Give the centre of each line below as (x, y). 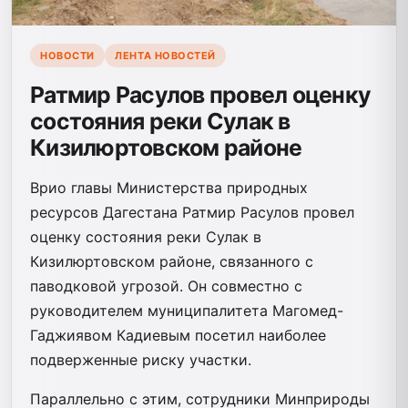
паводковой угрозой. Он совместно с (166, 286)
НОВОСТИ (67, 56)
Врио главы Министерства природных (169, 187)
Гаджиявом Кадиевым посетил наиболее (178, 335)
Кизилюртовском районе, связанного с (172, 261)
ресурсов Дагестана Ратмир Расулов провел (192, 212)
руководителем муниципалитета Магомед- (187, 310)
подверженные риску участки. (141, 359)
